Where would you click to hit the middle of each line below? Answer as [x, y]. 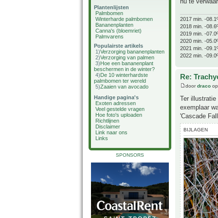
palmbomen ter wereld [120, 81]
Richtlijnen [107, 121]
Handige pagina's [116, 97]
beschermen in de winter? [124, 69]
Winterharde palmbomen [124, 19]
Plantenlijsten [111, 7]
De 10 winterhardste [124, 75]
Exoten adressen [116, 103]
